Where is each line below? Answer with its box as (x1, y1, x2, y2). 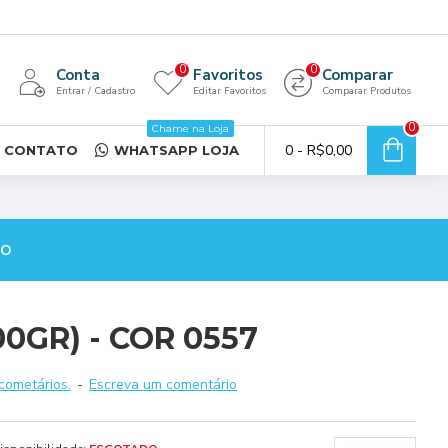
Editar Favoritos (193, 84, 266, 98)
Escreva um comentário (89, 375, 237, 394)
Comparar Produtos (322, 84, 411, 98)
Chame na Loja (152, 122, 229, 135)
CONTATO (4, 141, 78, 158)
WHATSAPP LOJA (114, 141, 239, 158)
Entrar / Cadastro (56, 84, 135, 98)
